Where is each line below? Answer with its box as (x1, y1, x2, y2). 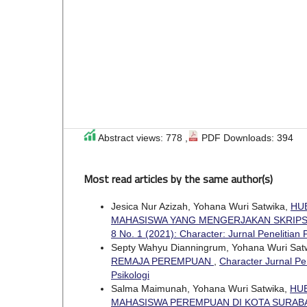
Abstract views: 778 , (96, 132, 188, 143)
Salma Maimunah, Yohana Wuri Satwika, (111, 282, 290, 294)
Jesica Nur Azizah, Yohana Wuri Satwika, (111, 200, 291, 212)
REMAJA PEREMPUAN (111, 255, 214, 267)
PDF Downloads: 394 (199, 132, 293, 143)
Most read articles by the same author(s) (84, 170, 273, 187)
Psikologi (111, 269, 149, 280)
